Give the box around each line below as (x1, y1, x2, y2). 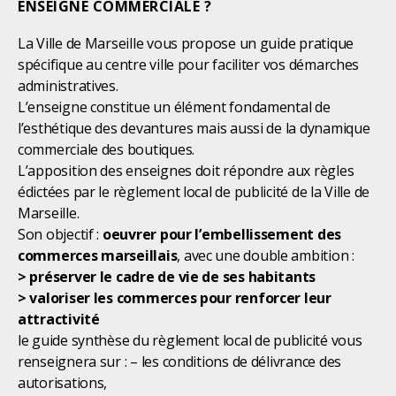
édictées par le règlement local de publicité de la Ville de (18, 181, 370, 202)
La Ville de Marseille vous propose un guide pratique (18, 33, 354, 53)
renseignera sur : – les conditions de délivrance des (18, 351, 341, 371)
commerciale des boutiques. (18, 139, 194, 159)
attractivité (18, 308, 100, 329)
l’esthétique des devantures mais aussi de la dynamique (18, 118, 370, 138)
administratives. (18, 75, 118, 95)
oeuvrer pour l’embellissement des (102, 224, 342, 244)
